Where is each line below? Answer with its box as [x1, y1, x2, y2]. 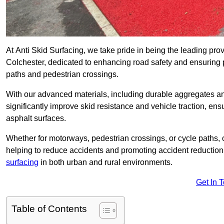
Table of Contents [11, 203, 87, 214]
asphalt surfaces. [6, 114, 66, 123]
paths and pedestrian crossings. [6, 70, 118, 79]
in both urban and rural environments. [38, 158, 172, 167]
